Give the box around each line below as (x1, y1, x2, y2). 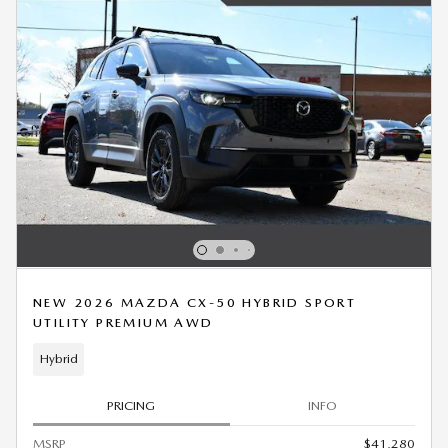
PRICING (107, 397, 156, 413)
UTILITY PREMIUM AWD (33, 314, 214, 330)
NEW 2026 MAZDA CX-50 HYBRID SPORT (33, 294, 357, 310)
